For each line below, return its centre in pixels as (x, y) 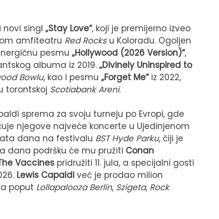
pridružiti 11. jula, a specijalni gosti (124, 163)
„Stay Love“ (69, 28)
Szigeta (131, 187)
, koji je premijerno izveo (141, 28)
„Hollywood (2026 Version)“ (128, 53)
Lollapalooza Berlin (74, 187)
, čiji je (171, 139)
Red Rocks (86, 40)
